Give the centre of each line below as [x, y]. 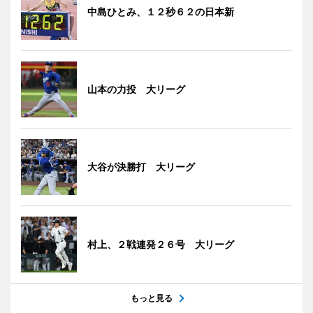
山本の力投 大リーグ [136, 89]
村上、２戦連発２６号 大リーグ [161, 245]
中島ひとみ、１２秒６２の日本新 [161, 12]
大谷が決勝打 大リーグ [141, 167]
